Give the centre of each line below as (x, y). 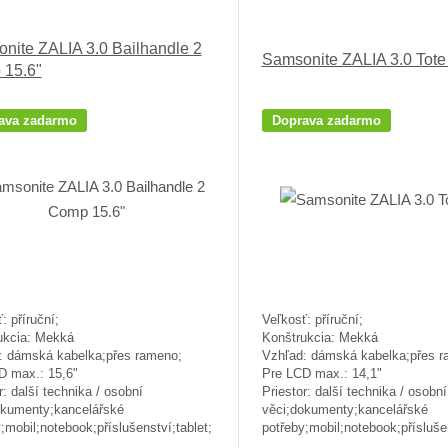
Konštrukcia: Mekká (319, 338)
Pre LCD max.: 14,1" (321, 374)
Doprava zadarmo (326, 121)
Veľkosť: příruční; (312, 320)
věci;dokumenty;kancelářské (344, 410)
